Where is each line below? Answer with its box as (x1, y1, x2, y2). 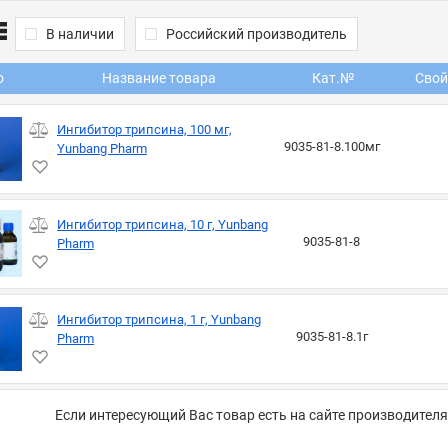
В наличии (45, 26, 114, 43)
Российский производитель (165, 26, 347, 43)
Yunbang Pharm (57, 140, 148, 156)
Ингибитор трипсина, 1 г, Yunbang (57, 311, 262, 327)
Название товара (101, 69, 216, 86)
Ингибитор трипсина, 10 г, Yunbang (57, 216, 269, 232)
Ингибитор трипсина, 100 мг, (57, 121, 233, 137)
